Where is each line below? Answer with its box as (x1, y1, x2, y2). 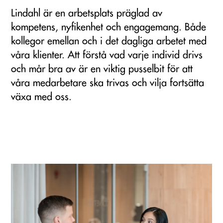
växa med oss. (11, 91, 75, 102)
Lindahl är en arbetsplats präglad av (11, 7, 162, 18)
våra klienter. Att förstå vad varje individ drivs (11, 49, 203, 60)
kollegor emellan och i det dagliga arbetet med (11, 35, 207, 46)
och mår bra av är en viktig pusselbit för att (11, 63, 193, 74)
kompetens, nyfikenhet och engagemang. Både (11, 21, 206, 32)
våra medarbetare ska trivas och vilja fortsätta (11, 77, 204, 88)
